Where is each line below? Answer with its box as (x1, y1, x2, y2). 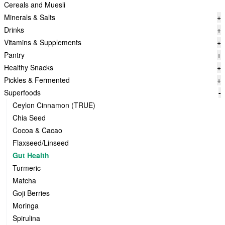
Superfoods (4, 87, 41, 97)
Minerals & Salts (4, 12, 55, 22)
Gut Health (13, 150, 49, 160)
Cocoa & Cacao (13, 125, 62, 135)
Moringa (13, 200, 39, 210)
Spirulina (13, 213, 40, 223)
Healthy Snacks (4, 62, 53, 72)
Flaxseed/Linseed (13, 138, 69, 148)
